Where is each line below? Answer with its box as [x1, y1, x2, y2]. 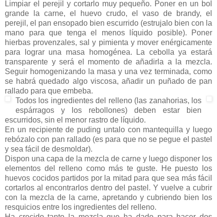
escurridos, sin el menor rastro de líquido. [5, 115, 146, 124]
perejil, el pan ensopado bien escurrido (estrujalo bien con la [5, 18, 212, 27]
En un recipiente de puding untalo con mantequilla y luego [5, 125, 212, 134]
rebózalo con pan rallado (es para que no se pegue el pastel [5, 135, 212, 143]
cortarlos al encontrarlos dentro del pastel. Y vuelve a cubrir [5, 183, 212, 192]
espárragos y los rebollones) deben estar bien [15, 106, 201, 114]
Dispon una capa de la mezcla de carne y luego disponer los [5, 154, 212, 163]
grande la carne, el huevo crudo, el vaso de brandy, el [5, 9, 212, 17]
